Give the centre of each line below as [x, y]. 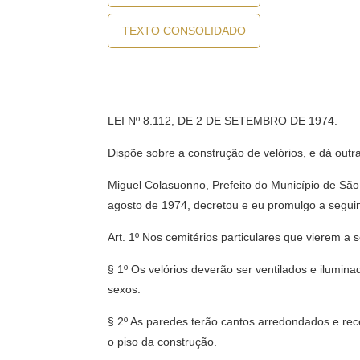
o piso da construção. [163, 342]
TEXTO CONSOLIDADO [184, 31]
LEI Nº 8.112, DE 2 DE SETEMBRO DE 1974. [223, 121]
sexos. [125, 289]
